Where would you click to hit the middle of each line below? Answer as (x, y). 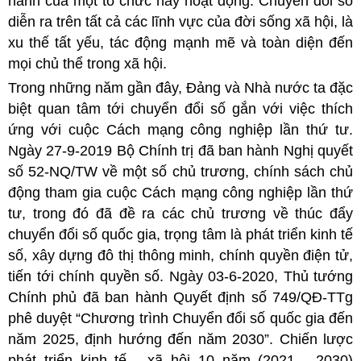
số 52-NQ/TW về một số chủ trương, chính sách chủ (180, 171)
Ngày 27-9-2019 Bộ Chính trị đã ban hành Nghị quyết (180, 150)
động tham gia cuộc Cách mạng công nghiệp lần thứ (180, 192)
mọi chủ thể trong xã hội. (87, 63)
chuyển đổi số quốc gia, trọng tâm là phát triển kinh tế (180, 234)
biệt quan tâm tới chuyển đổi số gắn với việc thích (180, 108)
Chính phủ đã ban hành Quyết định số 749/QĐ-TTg (180, 297)
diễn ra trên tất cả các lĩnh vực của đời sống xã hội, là (180, 21)
